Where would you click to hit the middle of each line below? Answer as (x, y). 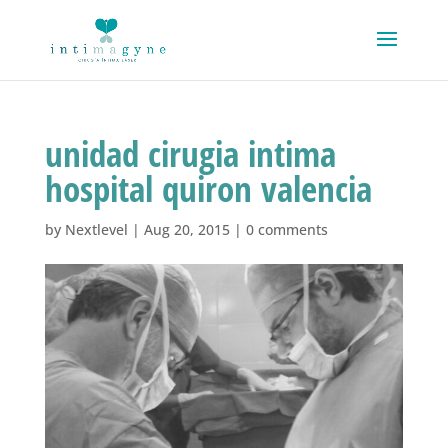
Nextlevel (96, 229)
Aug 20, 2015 (186, 229)
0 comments (286, 229)
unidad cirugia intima (190, 153)
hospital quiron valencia (208, 188)
